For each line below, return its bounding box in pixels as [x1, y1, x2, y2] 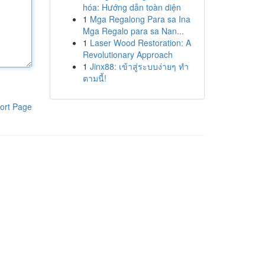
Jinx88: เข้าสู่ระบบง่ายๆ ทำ [89, 60, 189, 72]
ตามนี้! [82, 72, 106, 84]
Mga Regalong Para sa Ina [89, 13, 190, 25]
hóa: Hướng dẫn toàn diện [82, 1, 181, 13]
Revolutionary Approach [82, 49, 173, 60]
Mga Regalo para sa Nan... [82, 25, 184, 37]
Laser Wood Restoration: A [89, 37, 191, 49]
